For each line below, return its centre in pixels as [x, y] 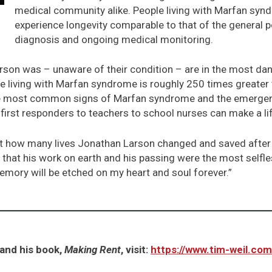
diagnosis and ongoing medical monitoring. [114, 39]
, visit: [136, 249]
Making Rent [93, 249]
